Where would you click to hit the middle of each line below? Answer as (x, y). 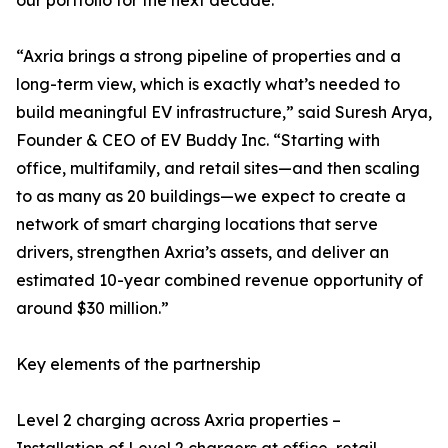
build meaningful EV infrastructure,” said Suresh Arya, (224, 112)
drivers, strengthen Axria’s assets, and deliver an (202, 252)
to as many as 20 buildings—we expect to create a (211, 196)
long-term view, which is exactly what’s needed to (208, 84)
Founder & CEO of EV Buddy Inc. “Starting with (198, 140)
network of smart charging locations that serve (197, 224)
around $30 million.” (92, 308)
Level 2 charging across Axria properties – (178, 420)
